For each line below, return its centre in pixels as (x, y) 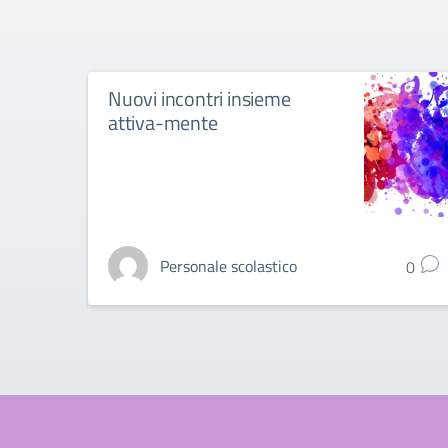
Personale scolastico (228, 266)
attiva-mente (163, 122)
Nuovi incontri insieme (199, 98)
